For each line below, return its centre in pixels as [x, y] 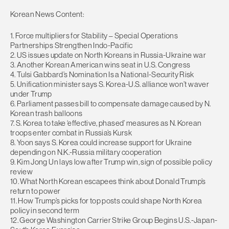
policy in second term [45, 210]
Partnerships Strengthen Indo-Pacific [72, 45]
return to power [36, 191]
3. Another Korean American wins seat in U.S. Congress [100, 64]
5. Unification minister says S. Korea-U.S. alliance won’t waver [110, 84]
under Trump [31, 94]
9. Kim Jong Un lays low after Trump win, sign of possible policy [111, 162]
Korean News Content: [47, 14]
